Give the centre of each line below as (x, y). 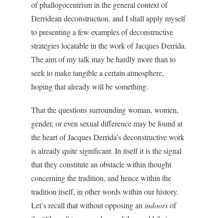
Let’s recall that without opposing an (88, 205)
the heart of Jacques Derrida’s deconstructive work (108, 137)
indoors (156, 205)
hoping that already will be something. (90, 86)
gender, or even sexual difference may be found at (107, 123)
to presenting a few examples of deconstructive (102, 32)
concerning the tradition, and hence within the (101, 178)
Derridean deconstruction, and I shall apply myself (108, 18)
